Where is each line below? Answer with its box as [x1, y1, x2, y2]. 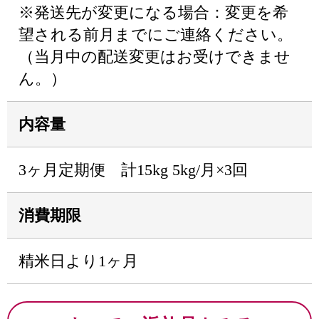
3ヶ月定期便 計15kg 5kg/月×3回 [19, 161, 248, 179]
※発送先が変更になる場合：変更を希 [19, 4, 288, 21]
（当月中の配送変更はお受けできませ [19, 48, 291, 66]
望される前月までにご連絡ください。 [19, 26, 293, 43]
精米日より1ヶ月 [19, 252, 138, 270]
